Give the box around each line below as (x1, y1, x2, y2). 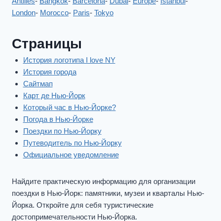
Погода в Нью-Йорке (23, 115, 93, 123)
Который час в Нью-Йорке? (23, 103, 116, 111)
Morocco (40, 8, 69, 17)
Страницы (12, 36, 82, 51)
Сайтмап (23, 79, 53, 88)
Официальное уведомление (23, 150, 119, 159)
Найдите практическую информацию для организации (12, 177, 195, 185)
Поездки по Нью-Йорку (23, 127, 102, 135)
